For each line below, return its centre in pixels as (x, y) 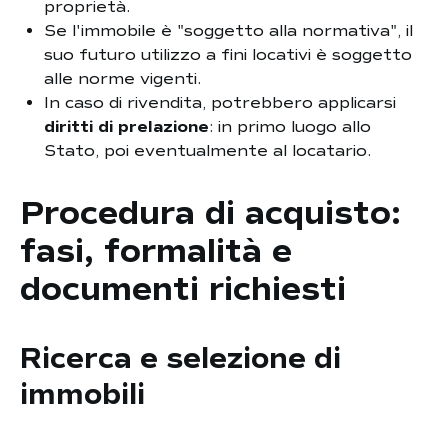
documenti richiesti (183, 290)
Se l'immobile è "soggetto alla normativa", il (228, 31)
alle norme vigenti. (122, 79)
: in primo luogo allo (290, 127)
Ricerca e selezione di (180, 358)
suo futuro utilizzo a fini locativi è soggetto (228, 55)
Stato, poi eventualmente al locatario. (207, 151)
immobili (82, 394)
